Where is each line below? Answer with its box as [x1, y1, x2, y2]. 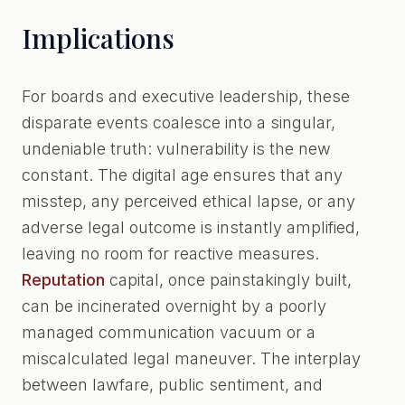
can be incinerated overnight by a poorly [22, 297, 326, 316]
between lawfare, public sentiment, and [22, 375, 323, 394]
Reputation [22, 270, 105, 289]
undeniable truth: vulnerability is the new [22, 139, 331, 158]
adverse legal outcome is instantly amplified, [22, 218, 360, 237]
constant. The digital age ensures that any [22, 165, 343, 184]
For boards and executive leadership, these [22, 87, 350, 106]
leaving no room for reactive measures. [22, 244, 319, 263]
